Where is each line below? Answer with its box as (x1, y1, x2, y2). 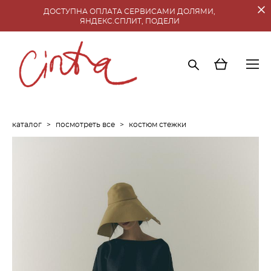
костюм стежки (129, 120, 186, 128)
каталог (12, 120, 42, 128)
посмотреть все (56, 120, 115, 128)
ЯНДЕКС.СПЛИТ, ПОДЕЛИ (79, 18, 180, 25)
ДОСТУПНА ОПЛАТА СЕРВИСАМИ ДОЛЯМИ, (44, 8, 215, 15)
